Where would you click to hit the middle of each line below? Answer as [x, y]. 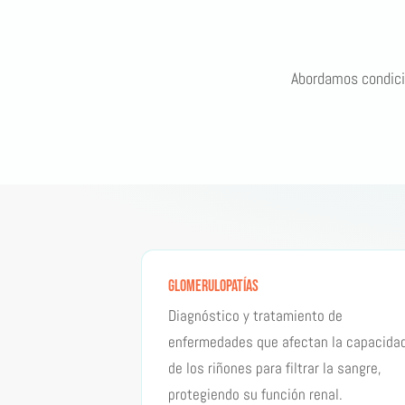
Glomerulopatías [213, 286]
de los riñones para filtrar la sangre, [274, 367]
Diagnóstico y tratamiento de [255, 315]
